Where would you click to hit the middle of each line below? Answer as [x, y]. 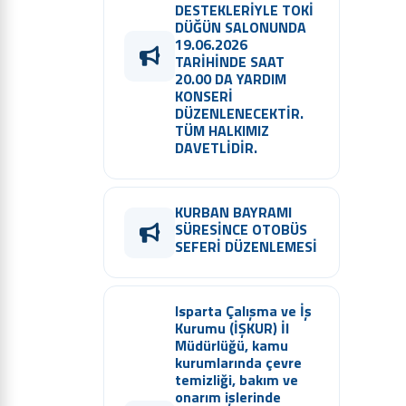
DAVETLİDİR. [216, 148]
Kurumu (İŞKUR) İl [232, 329]
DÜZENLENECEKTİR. [239, 114]
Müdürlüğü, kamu [232, 346]
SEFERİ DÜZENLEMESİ [246, 247]
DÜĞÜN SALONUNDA [241, 28]
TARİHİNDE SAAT [230, 62]
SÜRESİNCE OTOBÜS [241, 230]
